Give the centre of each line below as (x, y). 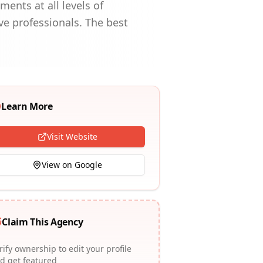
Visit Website (72, 136)
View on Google (72, 165)
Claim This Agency (43, 222)
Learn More (27, 106)
